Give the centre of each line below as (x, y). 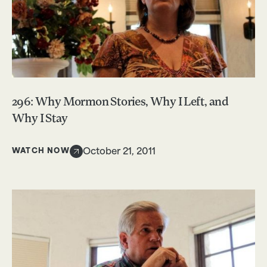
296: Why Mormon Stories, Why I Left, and (120, 103)
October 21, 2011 (119, 153)
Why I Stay (40, 119)
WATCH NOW (41, 151)
